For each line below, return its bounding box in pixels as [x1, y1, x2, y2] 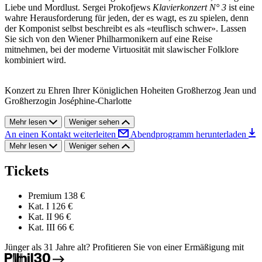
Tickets [5, 163, 49, 179]
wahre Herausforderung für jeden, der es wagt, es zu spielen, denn [5, 12, 249, 23]
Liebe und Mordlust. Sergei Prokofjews [5, 2, 150, 12]
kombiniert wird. [5, 54, 66, 65]
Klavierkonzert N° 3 [150, 2, 226, 12]
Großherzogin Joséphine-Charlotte [5, 95, 132, 106]
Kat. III [28, 222, 55, 233]
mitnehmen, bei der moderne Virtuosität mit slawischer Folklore [5, 44, 239, 54]
